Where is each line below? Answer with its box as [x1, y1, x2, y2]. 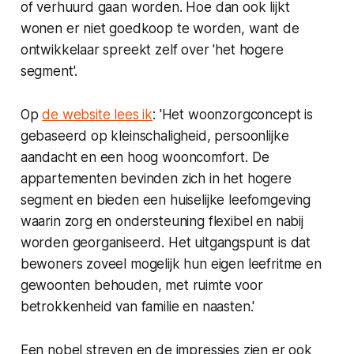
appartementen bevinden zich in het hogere [20, 171, 292, 187]
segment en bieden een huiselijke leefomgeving [20, 192, 311, 209]
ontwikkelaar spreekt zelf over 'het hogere [20, 42, 284, 58]
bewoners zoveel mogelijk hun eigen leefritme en [20, 256, 322, 273]
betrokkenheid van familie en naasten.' [20, 299, 255, 315]
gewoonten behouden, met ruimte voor [20, 277, 263, 294]
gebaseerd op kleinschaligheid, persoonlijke [20, 128, 289, 145]
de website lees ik [42, 107, 153, 123]
